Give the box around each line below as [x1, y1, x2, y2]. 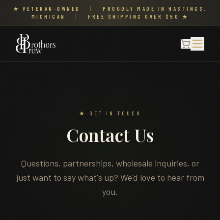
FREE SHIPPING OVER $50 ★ [85, 13, 189, 20]
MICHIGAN [31, 13, 69, 20]
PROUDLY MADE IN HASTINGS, [100, 5, 207, 12]
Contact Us [66, 123, 154, 146]
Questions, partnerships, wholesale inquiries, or [21, 158, 199, 168]
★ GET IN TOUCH [79, 110, 141, 116]
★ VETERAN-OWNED [13, 5, 83, 12]
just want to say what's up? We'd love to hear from [16, 172, 204, 183]
